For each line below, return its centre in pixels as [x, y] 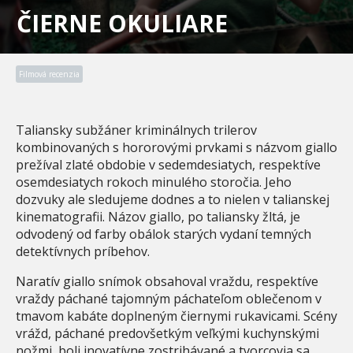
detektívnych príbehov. [83, 251]
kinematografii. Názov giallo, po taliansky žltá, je [158, 216]
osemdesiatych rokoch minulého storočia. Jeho [154, 182]
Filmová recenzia [49, 74]
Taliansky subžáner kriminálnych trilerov [136, 130]
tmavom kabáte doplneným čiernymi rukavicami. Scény [176, 316]
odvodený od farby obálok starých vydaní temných [163, 234]
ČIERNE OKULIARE [122, 23]
